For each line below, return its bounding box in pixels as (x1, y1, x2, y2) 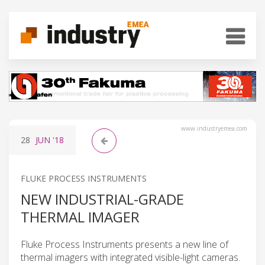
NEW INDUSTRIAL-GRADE (21, 189, 184, 209)
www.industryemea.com (181, 124, 247, 132)
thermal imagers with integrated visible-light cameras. (21, 250, 240, 264)
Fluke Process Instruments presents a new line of (21, 237, 228, 251)
